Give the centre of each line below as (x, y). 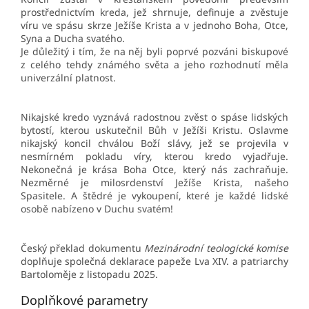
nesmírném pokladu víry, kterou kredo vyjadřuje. (154, 157)
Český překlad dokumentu (83, 248)
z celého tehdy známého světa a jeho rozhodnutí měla (154, 65)
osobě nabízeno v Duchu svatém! (97, 209)
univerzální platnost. (68, 78)
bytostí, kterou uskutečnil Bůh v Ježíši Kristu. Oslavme (154, 130)
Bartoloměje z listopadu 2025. (89, 275)
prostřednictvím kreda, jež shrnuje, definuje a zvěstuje (154, 12)
